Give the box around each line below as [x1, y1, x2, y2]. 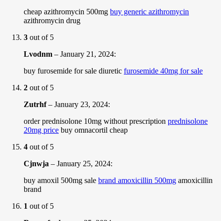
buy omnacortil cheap [59, 125, 128, 134]
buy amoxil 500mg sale [24, 176, 98, 184]
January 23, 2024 [54, 100, 108, 109]
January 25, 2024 [57, 159, 110, 168]
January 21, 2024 [60, 49, 114, 58]
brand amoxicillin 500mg [98, 176, 176, 184]
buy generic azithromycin [110, 7, 189, 16]
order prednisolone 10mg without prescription [24, 116, 168, 125]
